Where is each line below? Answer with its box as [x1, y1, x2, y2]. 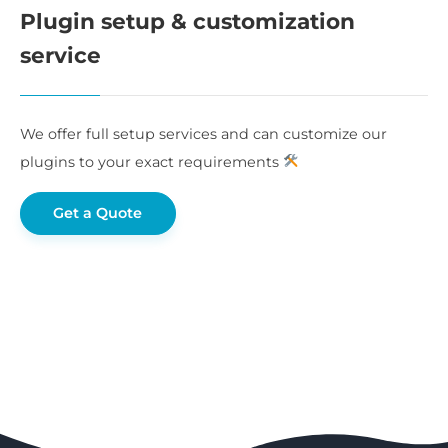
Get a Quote [53, 204, 143, 223]
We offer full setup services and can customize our [20, 124, 387, 143]
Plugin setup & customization [20, 7, 355, 34]
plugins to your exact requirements [20, 152, 283, 171]
